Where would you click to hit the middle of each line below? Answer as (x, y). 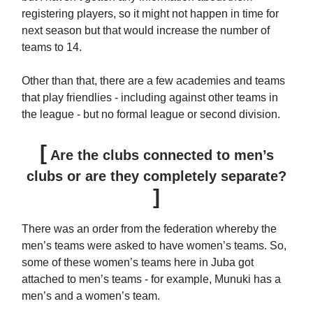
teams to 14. (52, 47)
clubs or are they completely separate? (156, 176)
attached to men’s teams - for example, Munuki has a (151, 279)
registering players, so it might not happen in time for (150, 13)
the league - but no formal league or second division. (151, 114)
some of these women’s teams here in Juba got (138, 262)
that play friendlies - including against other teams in (150, 97)
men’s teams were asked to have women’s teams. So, (154, 245)
